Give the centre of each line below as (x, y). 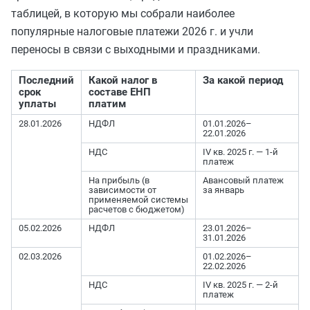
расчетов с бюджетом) (137, 209)
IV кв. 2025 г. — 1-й (240, 152)
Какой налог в (123, 80)
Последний (46, 80)
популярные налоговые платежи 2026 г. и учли (132, 31)
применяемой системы (138, 199)
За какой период (243, 80)
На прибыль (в (119, 180)
